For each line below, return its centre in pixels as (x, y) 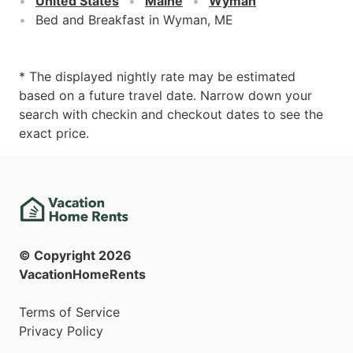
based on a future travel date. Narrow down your (165, 95)
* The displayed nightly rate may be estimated (157, 76)
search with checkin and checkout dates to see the (171, 114)
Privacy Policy (61, 331)
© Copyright (59, 256)
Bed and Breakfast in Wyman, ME (134, 19)
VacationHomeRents (82, 275)
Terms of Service (69, 312)
